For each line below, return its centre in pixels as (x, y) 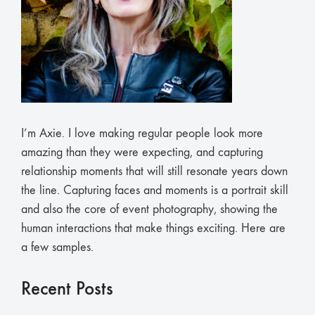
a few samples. (57, 247)
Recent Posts (67, 288)
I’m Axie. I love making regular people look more (142, 133)
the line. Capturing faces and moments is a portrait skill (155, 190)
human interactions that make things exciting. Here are (153, 228)
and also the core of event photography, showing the (149, 209)
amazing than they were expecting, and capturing (142, 152)
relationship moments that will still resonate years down (154, 171)
